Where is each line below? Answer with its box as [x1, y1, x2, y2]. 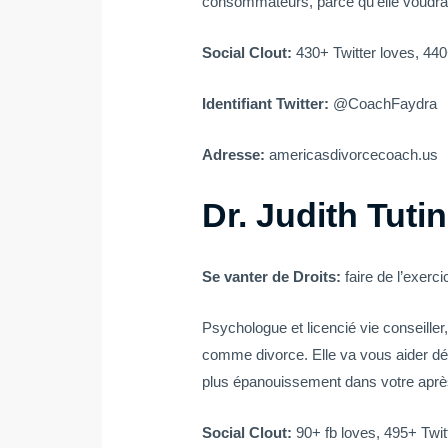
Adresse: [202, 146, 270, 164]
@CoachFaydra [333, 95, 438, 113]
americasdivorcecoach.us [269, 146, 439, 164]
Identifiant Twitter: [202, 95, 334, 113]
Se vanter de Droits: [202, 268, 346, 286]
